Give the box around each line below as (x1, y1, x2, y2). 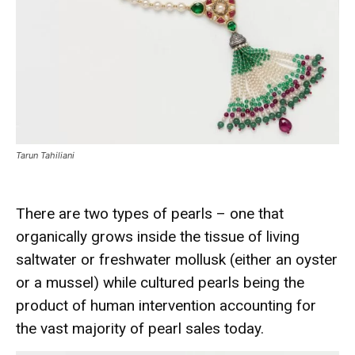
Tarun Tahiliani (16, 150, 74, 162)
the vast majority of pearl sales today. (16, 319, 268, 338)
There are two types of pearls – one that (16, 204, 284, 223)
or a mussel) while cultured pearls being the (16, 273, 304, 292)
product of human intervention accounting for (16, 296, 316, 315)
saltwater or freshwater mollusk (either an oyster (16, 250, 338, 269)
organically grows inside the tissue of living (16, 227, 300, 246)
